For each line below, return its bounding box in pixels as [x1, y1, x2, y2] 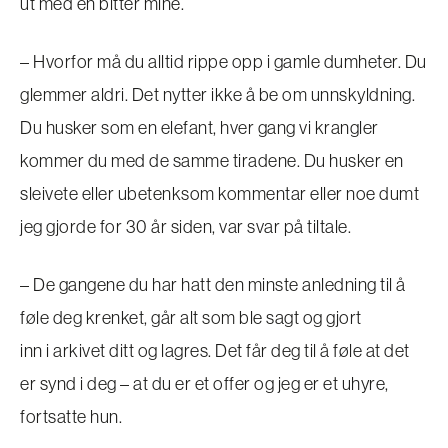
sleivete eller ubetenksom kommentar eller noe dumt [20, 184, 419, 204]
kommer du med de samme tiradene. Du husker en [20, 151, 404, 171]
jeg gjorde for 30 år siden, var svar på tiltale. [20, 217, 351, 237]
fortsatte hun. [20, 407, 122, 427]
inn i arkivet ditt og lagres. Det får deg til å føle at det [20, 341, 410, 361]
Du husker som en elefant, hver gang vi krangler [20, 118, 379, 138]
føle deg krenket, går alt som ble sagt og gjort [20, 308, 362, 328]
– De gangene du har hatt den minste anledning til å [20, 275, 406, 295]
